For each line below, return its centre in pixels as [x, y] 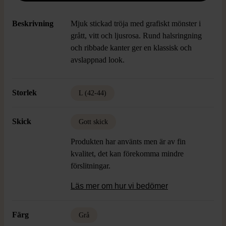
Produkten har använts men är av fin [128, 142]
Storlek [24, 93]
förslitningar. [91, 166]
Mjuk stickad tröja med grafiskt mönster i [136, 23]
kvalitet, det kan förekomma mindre [127, 154]
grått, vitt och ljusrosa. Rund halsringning [136, 36]
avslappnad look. [99, 60]
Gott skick [93, 122]
